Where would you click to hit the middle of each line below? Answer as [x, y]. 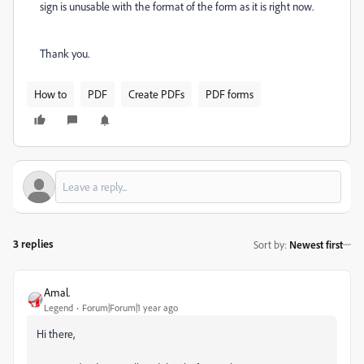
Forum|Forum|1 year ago [130, 308]
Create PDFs [156, 94]
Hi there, [56, 334]
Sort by [269, 244]
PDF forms [230, 94]
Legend [58, 308]
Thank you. [65, 53]
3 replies [33, 243]
